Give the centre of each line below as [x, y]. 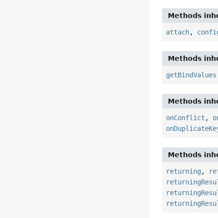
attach [178, 32]
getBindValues [191, 75]
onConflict [186, 118]
